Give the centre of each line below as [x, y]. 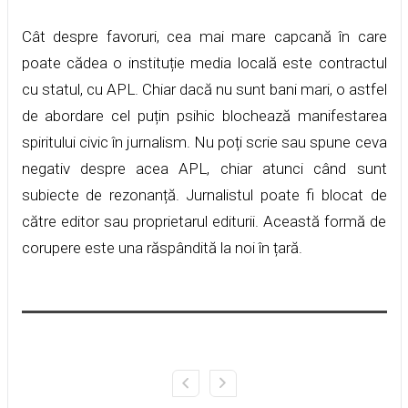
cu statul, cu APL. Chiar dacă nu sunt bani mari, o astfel [204, 89]
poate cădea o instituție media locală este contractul [204, 62]
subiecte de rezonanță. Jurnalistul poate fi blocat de [204, 194]
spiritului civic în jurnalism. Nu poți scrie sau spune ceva [204, 142]
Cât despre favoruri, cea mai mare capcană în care [204, 36]
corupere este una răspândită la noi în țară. [162, 247]
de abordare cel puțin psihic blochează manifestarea [204, 115]
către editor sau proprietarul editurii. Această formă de [204, 221]
